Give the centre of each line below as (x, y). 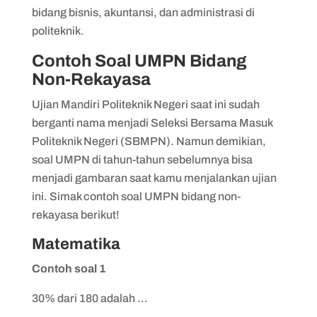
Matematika (77, 244)
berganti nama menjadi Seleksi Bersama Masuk (152, 122)
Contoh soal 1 (70, 268)
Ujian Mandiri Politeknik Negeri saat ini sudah (145, 104)
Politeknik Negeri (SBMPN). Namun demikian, (149, 141)
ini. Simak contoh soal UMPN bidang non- (136, 196)
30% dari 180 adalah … (89, 298)
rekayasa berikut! (75, 214)
